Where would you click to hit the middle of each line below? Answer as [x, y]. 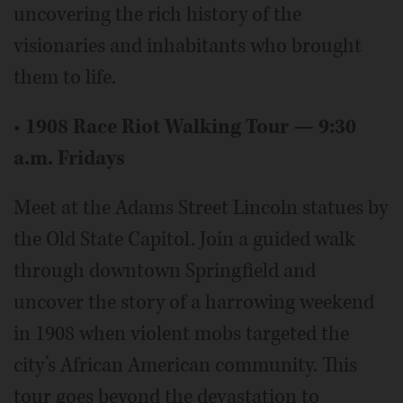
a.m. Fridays [69, 158]
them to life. [65, 77]
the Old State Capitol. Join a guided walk [184, 239]
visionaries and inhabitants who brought [188, 45]
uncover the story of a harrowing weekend [194, 302]
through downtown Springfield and [165, 270]
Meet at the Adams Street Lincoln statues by [201, 207]
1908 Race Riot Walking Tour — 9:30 [191, 126]
